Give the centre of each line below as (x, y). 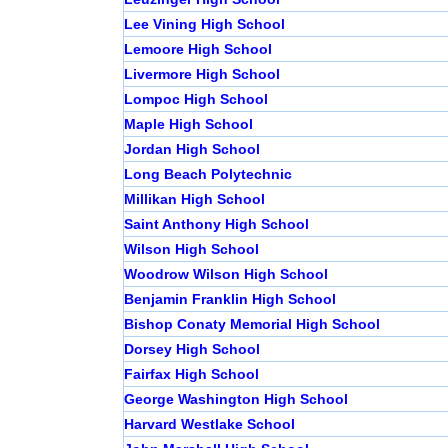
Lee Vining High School (204, 24)
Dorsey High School (191, 349)
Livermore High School (201, 74)
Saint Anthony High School (216, 224)
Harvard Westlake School (209, 424)
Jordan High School (191, 149)
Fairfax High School (191, 374)
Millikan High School (194, 199)
